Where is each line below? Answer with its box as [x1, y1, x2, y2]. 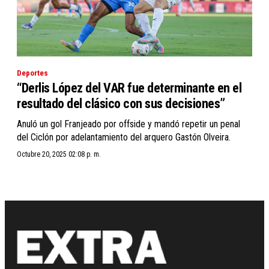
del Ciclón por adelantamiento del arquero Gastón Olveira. [17, 131, 231, 143]
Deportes [17, 68, 48, 77]
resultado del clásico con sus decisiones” [17, 95, 225, 111]
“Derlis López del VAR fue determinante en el [17, 80, 241, 95]
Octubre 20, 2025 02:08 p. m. [17, 150, 101, 159]
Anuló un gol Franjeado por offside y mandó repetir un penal [17, 118, 240, 130]
